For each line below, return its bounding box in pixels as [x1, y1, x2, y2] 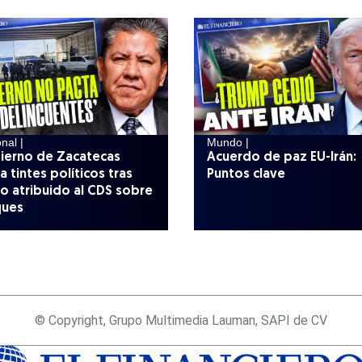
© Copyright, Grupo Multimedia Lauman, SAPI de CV [35, 312, 327, 328]
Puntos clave [206, 168, 285, 182]
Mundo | [206, 136, 249, 149]
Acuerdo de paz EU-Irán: [206, 151, 356, 165]
